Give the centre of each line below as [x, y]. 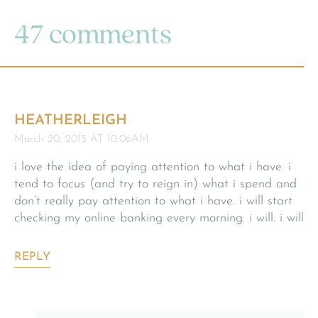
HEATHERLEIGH [71, 120]
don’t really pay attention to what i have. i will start [153, 201]
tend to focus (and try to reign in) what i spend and [155, 184]
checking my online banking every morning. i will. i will [159, 218]
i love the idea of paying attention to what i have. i [153, 167]
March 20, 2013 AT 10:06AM [82, 139]
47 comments [93, 36]
